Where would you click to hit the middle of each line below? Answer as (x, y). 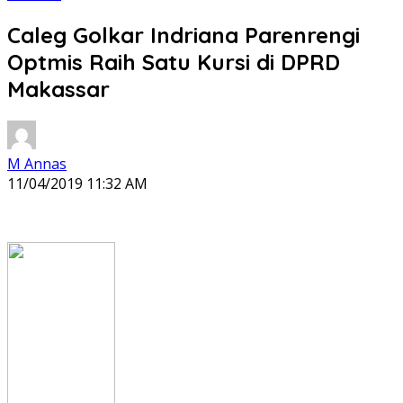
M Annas (37, 163)
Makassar (58, 89)
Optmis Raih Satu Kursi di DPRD (174, 62)
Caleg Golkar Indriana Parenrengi (184, 35)
